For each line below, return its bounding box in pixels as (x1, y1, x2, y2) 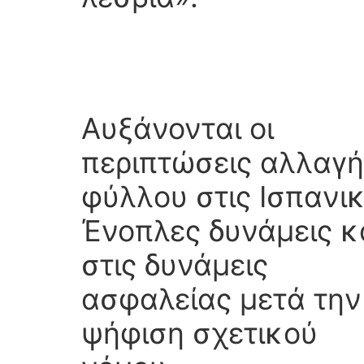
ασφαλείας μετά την (81, 281, 362, 318)
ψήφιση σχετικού (81, 315, 318, 352)
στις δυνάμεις (81, 247, 268, 284)
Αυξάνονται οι (81, 110, 274, 147)
